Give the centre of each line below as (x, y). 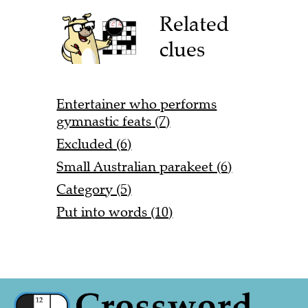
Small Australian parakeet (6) (144, 167)
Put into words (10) (115, 212)
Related (195, 24)
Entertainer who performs (137, 104)
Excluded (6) (94, 144)
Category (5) (94, 190)
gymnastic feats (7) (113, 122)
